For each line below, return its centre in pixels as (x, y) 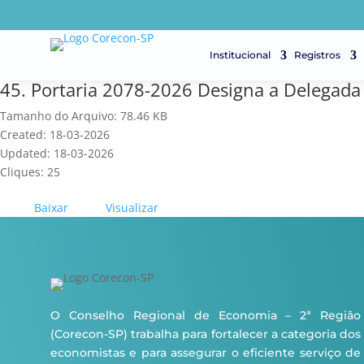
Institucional (240, 55)
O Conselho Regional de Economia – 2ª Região (206, 315)
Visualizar (132, 208)
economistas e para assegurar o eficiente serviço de (206, 353)
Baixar (51, 208)
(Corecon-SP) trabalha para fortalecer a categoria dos (206, 334)
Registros (317, 55)
